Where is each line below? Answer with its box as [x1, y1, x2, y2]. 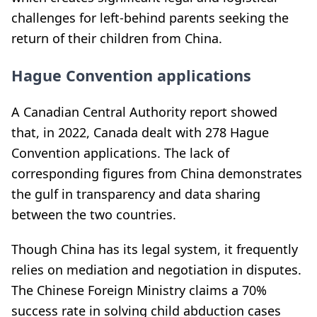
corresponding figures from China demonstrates [11, 165, 302, 182]
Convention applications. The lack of [11, 144, 229, 161]
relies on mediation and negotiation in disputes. [11, 261, 301, 278]
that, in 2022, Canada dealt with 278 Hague [11, 124, 269, 141]
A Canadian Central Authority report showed [11, 103, 277, 120]
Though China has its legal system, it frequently [11, 241, 298, 258]
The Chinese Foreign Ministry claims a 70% [11, 282, 267, 299]
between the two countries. [11, 206, 176, 223]
